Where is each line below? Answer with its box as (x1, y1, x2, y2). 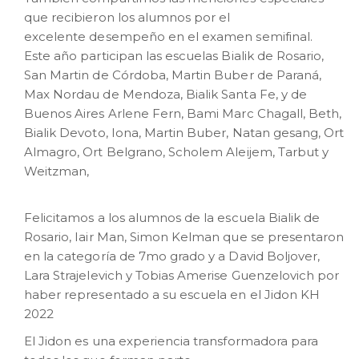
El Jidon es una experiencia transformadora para (24, 333, 319, 349)
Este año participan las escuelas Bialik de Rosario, (24, 48, 325, 63)
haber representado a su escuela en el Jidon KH (24, 287, 321, 302)
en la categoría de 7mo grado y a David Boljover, (24, 248, 321, 264)
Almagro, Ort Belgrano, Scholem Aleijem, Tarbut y (24, 144, 329, 159)
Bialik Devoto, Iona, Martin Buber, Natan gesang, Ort (24, 125, 345, 140)
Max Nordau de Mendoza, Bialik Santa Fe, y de (24, 87, 307, 102)
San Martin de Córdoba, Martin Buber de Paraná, (24, 67, 322, 83)
